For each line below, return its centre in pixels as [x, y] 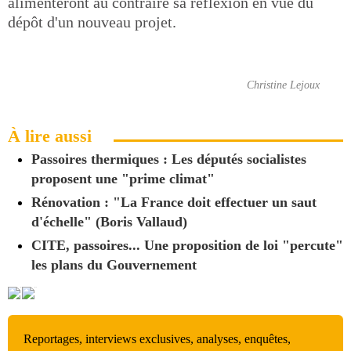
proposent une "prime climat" [123, 179]
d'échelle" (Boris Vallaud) [109, 222]
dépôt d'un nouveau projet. [92, 22]
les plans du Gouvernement [114, 265]
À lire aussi [50, 136]
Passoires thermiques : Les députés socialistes [169, 159]
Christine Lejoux [283, 85]
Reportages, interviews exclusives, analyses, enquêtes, [157, 338]
